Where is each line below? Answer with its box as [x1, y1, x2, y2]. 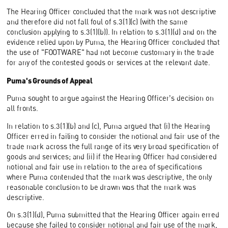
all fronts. [7, 104, 38, 113]
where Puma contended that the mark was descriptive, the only [7, 172, 212, 181]
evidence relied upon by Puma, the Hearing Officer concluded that [7, 38, 220, 47]
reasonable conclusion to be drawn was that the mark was [7, 182, 196, 191]
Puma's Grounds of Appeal [7, 75, 93, 85]
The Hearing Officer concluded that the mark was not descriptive [7, 7, 217, 16]
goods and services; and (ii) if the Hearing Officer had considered [7, 152, 217, 161]
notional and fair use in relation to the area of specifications [7, 162, 203, 171]
